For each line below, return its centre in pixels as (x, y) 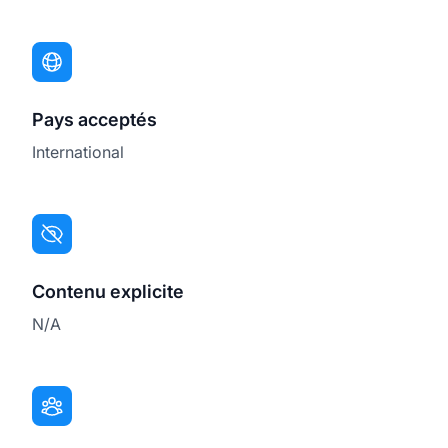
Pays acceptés (94, 119)
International (78, 151)
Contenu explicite (108, 291)
